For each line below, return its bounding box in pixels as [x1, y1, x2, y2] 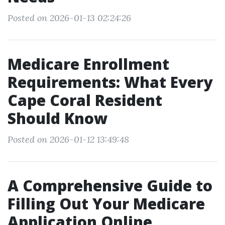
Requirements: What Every [8, 72, 212, 92]
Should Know [8, 108, 107, 129]
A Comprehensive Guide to [8, 175, 212, 196]
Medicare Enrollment [8, 54, 169, 74]
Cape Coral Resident [8, 90, 162, 110]
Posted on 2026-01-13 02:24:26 [8, 12, 131, 24]
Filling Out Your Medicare [8, 193, 205, 214]
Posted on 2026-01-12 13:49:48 [8, 134, 129, 145]
